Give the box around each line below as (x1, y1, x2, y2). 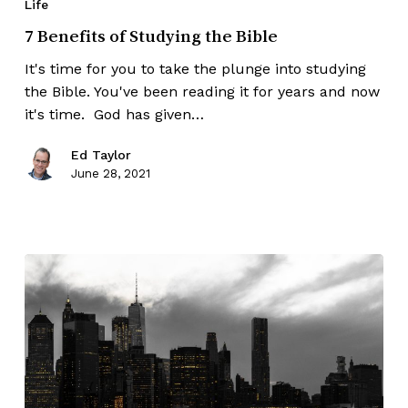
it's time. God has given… (24, 106, 204, 124)
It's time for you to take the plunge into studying (24, 60, 366, 78)
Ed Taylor (70, 148, 131, 163)
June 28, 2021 (70, 167, 150, 181)
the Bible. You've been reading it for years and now (24, 83, 380, 101)
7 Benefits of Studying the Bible (24, 26, 278, 46)
